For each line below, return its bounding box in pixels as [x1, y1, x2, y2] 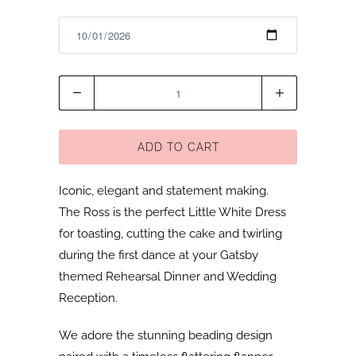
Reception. [59, 291, 121, 306]
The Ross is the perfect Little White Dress [59, 205, 286, 220]
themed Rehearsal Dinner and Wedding [59, 269, 277, 284]
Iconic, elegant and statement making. [59, 184, 269, 199]
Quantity [59, 79, 105, 93]
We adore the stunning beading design [59, 328, 273, 343]
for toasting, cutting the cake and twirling [59, 226, 282, 242]
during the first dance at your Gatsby [59, 248, 258, 263]
